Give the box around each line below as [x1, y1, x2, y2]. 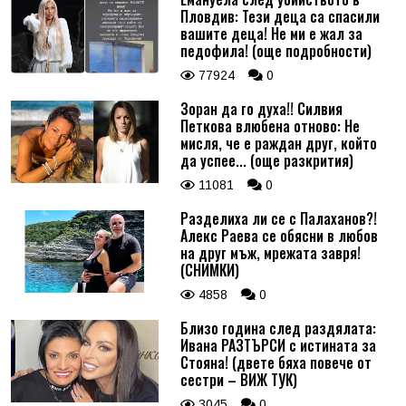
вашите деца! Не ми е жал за [179, 22, 362, 44]
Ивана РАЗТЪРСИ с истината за [179, 333, 376, 356]
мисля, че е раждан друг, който [179, 131, 377, 154]
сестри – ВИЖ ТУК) [179, 368, 297, 391]
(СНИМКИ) [179, 258, 239, 281]
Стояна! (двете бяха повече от [179, 351, 372, 373]
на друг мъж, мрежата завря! [179, 241, 361, 264]
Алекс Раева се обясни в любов [179, 224, 378, 246]
